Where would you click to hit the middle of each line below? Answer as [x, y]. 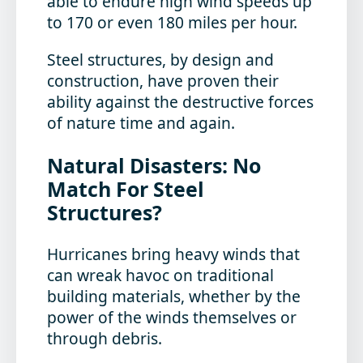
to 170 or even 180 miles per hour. [173, 23]
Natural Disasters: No [154, 165]
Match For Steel [126, 188]
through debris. [105, 339]
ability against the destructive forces [181, 101]
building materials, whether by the [174, 297]
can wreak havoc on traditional [161, 275]
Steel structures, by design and [161, 59]
